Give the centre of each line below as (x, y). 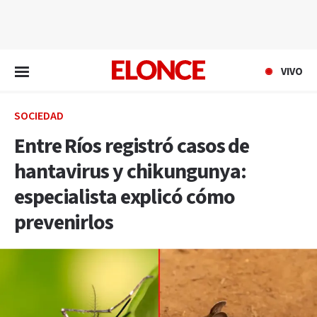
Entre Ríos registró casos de (132, 146)
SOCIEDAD (39, 116)
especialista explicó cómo (125, 197)
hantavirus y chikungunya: (130, 172)
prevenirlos (64, 223)
